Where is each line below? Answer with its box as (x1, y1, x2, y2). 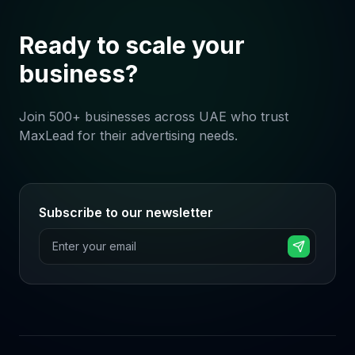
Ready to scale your (19, 31, 245, 59)
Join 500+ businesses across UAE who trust (19, 109, 288, 124)
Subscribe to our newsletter (39, 204, 213, 220)
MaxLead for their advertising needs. (19, 128, 238, 143)
